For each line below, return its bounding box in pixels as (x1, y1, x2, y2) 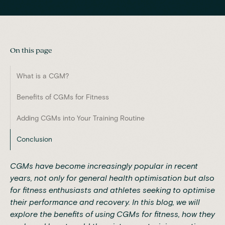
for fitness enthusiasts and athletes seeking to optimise (10, 185, 215, 195)
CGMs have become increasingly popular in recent (10, 161, 198, 171)
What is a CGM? (17, 71, 69, 80)
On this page (10, 46, 52, 55)
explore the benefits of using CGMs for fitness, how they (10, 209, 215, 219)
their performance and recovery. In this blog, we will (10, 197, 200, 207)
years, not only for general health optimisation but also (10, 173, 214, 183)
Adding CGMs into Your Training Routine (17, 114, 145, 123)
